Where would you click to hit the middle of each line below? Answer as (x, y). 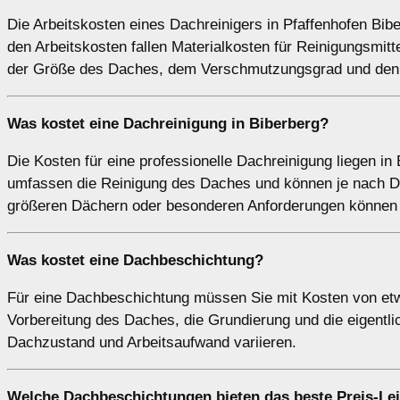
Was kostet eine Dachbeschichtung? (135, 260)
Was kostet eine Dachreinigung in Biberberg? (168, 123)
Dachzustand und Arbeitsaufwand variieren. (152, 342)
